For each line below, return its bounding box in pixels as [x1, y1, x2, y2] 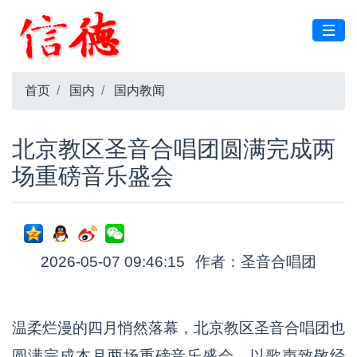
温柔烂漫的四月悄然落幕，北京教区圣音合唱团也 [12, 320, 345, 336]
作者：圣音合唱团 [195, 253, 316, 270]
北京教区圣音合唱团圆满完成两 [12, 136, 335, 162]
